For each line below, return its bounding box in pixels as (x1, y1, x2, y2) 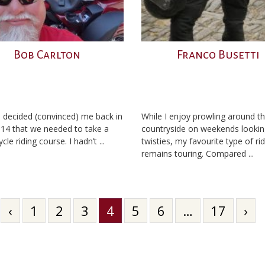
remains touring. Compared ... (141, 148, 254, 159)
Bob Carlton (14, 48, 80, 61)
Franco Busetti (176, 48, 260, 61)
